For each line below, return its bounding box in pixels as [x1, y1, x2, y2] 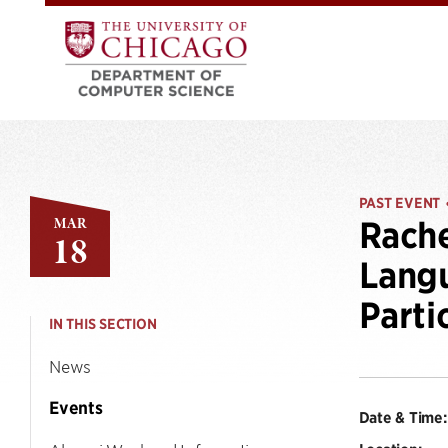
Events [49, 397, 103, 419]
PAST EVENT [358, 194, 440, 212]
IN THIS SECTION [49, 315, 157, 333]
